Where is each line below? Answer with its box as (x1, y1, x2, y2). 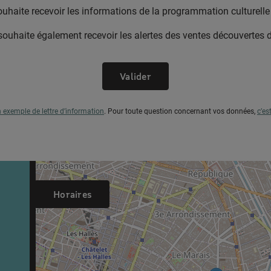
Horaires (53, 189, 93, 200)
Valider (119, 71, 152, 82)
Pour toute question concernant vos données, (108, 107, 257, 116)
